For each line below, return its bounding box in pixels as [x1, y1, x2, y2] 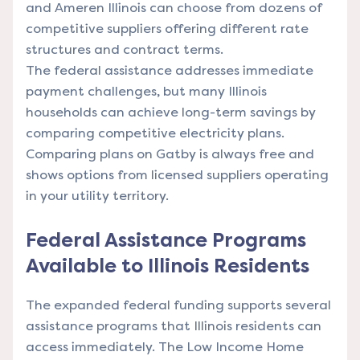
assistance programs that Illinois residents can [26, 317, 321, 333]
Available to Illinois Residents [26, 254, 309, 277]
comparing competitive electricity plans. [26, 125, 284, 141]
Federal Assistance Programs [26, 228, 306, 252]
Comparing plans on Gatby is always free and [26, 145, 314, 162]
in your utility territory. [26, 187, 169, 203]
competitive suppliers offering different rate [26, 20, 309, 36]
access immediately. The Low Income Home [26, 338, 304, 354]
